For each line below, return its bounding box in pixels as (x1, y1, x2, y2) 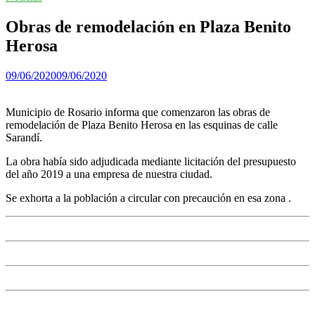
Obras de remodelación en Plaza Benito (6, 17, 291, 36)
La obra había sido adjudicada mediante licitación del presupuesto (6, 155, 296, 167)
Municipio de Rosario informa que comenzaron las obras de (6, 105, 270, 118)
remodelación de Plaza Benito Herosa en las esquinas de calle (6, 118, 278, 131)
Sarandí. (6, 131, 42, 143)
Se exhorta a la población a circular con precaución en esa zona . (6, 191, 291, 204)
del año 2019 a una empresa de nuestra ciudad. (6, 167, 212, 180)
